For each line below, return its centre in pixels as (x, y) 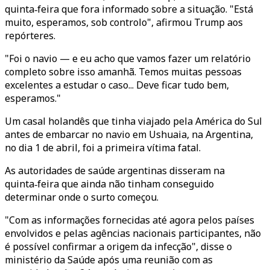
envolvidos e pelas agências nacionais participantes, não (133, 233)
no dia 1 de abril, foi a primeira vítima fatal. (103, 148)
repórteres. (30, 36)
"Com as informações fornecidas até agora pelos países (130, 220)
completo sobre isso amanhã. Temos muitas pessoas (123, 72)
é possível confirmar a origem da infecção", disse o (118, 246)
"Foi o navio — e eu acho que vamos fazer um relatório (128, 58)
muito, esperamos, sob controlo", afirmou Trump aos (124, 22)
